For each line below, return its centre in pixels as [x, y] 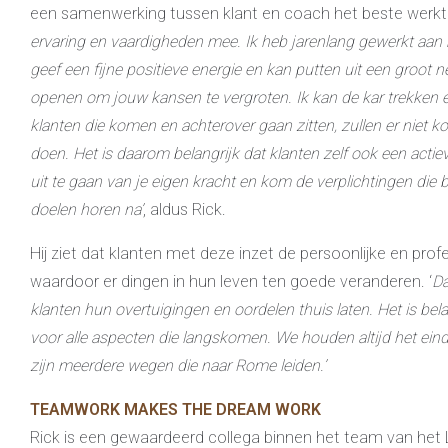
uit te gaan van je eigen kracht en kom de [173, 181]
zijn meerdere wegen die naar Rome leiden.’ [178, 365]
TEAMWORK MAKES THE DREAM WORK [175, 409]
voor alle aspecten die [106, 337]
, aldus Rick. [184, 209]
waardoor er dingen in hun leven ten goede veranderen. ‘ [231, 281]
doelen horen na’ [86, 209]
